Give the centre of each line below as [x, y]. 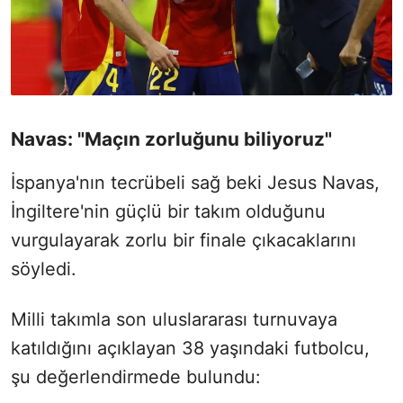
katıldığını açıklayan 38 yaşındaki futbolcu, [190, 349]
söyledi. [44, 269]
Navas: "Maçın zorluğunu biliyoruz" [171, 139]
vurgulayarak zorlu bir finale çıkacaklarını [184, 241]
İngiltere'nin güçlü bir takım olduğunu [168, 212]
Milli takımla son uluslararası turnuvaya [174, 320]
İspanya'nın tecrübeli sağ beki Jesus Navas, [195, 183]
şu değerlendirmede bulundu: [136, 377]
